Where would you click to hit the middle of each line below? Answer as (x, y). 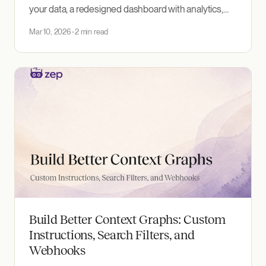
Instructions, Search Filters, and (112, 235)
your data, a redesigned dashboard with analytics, (126, 9)
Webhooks (57, 251)
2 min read (91, 32)
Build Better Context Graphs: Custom (127, 220)
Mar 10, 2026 (50, 32)
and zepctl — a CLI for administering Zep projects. (127, 24)
